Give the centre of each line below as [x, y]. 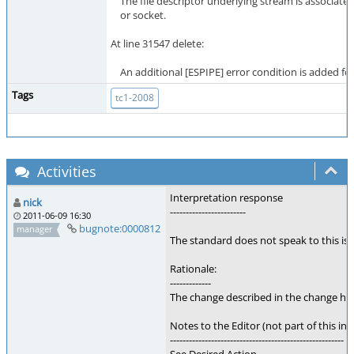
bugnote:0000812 [119, 228]
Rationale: [193, 269]
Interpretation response [226, 198]
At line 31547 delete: [157, 43]
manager [35, 229]
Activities [65, 171]
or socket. [138, 15]
